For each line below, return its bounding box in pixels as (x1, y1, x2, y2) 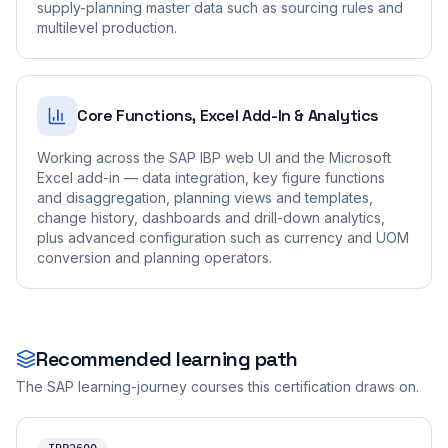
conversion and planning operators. (37, 249, 272, 266)
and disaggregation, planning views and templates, (37, 189, 373, 206)
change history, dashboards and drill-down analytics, (37, 209, 385, 226)
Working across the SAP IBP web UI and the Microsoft (37, 149, 391, 166)
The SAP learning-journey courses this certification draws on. (16, 378, 419, 395)
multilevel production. (37, 19, 177, 36)
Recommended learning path (36, 346, 298, 372)
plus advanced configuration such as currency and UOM (37, 229, 409, 246)
